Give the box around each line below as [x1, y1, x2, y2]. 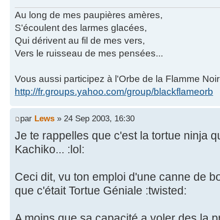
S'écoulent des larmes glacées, [15, 22, 147, 33]
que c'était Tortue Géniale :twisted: [15, 184, 187, 197]
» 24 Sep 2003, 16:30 [55, 113, 135, 124]
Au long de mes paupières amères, [15, 9, 163, 20]
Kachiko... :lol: [15, 143, 84, 156]
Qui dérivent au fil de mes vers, [15, 35, 145, 46]
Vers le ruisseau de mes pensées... [15, 48, 163, 58]
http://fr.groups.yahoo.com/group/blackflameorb [15, 86, 213, 97]
